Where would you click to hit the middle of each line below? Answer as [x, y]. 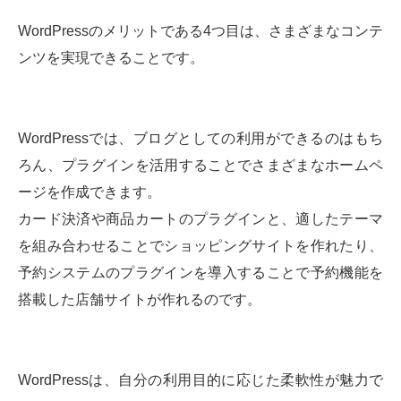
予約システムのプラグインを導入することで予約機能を [200, 273]
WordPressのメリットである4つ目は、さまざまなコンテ [200, 31]
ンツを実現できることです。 [111, 58]
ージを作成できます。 [90, 192]
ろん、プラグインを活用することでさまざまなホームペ [200, 166]
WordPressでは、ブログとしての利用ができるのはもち [200, 139]
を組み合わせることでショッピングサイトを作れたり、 [200, 246]
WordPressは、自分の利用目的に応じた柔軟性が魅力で [200, 380]
